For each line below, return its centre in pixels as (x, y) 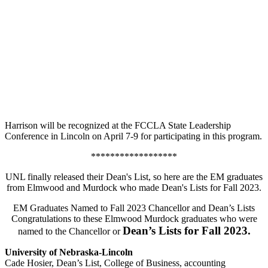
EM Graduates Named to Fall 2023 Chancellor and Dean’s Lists (134, 208)
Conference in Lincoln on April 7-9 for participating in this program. (133, 136)
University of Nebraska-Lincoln (69, 252)
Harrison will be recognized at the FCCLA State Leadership (118, 125)
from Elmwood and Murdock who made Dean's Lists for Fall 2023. (134, 187)
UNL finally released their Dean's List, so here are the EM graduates (134, 176)
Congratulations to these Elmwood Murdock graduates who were (134, 218)
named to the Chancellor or (70, 231)
